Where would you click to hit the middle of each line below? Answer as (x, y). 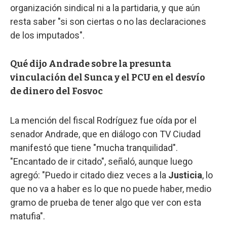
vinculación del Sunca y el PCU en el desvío (108, 77)
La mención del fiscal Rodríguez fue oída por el (103, 120)
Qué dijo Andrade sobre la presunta (91, 64)
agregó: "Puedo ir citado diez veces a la (89, 175)
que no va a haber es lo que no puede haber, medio (111, 188)
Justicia (185, 175)
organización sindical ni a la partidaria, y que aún (105, 8)
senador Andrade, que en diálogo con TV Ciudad (105, 134)
